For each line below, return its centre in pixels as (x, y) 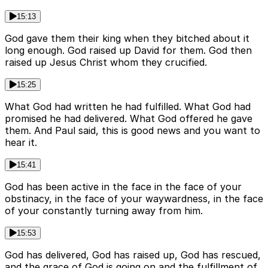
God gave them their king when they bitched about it (127, 39)
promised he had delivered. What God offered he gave (129, 119)
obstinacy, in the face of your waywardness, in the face (134, 199)
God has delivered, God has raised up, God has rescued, (133, 255)
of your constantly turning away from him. (104, 211)
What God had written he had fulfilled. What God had (128, 107)
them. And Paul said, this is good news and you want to (133, 131)
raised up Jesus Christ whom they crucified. (106, 63)
